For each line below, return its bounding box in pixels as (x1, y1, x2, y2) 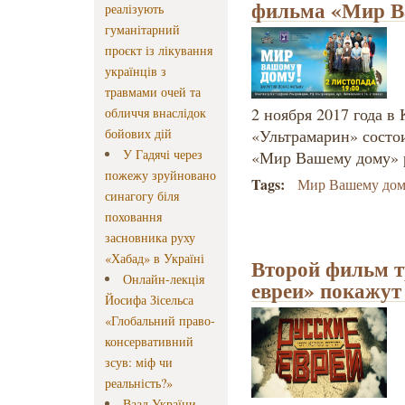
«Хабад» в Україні (105, 250, 204, 268)
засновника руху (105, 229, 195, 247)
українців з (105, 62, 166, 80)
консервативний (105, 333, 193, 351)
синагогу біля (105, 187, 179, 205)
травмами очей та (105, 83, 201, 101)
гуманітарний (105, 21, 180, 39)
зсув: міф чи (105, 353, 173, 372)
